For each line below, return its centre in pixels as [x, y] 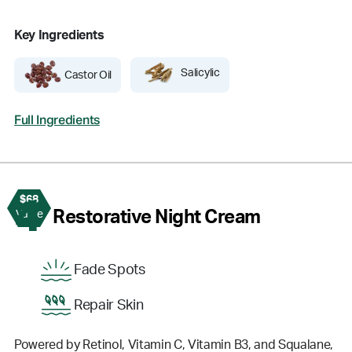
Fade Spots [110, 270]
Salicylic [200, 73]
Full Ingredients [57, 121]
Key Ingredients [59, 35]
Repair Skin [109, 305]
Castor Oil [88, 75]
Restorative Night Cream [157, 218]
